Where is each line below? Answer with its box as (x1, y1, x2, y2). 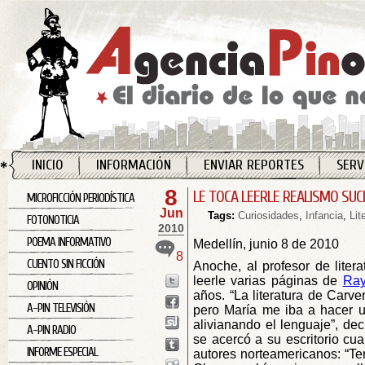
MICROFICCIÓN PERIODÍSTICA (27, 191, 134, 205)
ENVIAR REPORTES (204, 156, 304, 174)
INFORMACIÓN (96, 156, 171, 174)
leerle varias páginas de (193, 274, 343, 288)
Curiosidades (238, 209, 299, 222)
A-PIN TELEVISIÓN (27, 301, 95, 315)
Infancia (306, 209, 343, 222)
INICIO (32, 156, 64, 174)
